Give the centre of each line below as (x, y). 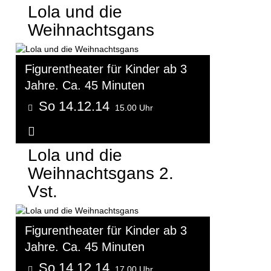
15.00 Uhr (134, 107)
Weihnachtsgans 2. (101, 173)
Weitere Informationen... (103, 131)
